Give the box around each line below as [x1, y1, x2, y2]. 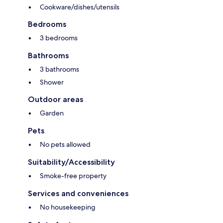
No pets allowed [40, 140, 91, 149]
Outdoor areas [28, 95, 83, 105]
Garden [40, 109, 64, 118]
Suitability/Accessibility [28, 157, 115, 167]
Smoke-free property [40, 171, 107, 181]
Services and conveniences [28, 189, 128, 199]
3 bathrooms [40, 65, 79, 74]
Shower [40, 78, 64, 87]
